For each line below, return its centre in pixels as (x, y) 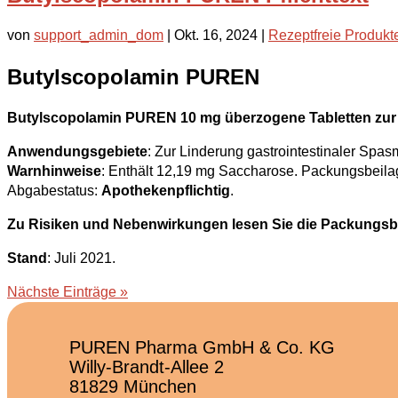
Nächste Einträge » (68, 292)
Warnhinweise (54, 171)
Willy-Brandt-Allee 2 (147, 367)
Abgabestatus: (54, 191)
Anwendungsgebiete (77, 152)
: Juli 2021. (81, 259)
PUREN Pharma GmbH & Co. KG (202, 348)
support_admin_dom (99, 36)
